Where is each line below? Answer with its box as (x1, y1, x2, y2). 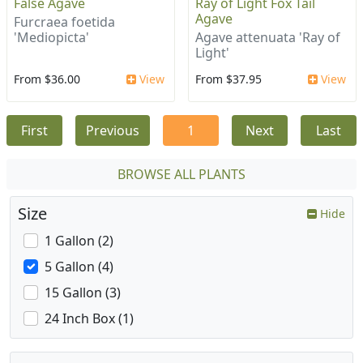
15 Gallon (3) (45, 284, 121, 302)
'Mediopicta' (14, 28, 89, 47)
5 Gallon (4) (45, 258, 113, 276)
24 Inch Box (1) (45, 310, 134, 328)
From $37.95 (195, 71, 262, 88)
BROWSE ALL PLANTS (117, 165, 246, 184)
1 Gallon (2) (45, 232, 113, 250)
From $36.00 (14, 71, 80, 88)
